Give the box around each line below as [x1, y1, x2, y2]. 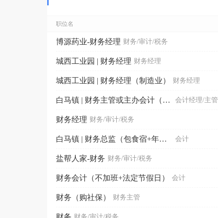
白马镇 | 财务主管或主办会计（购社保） [163, 95, 170, 104]
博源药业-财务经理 [56, 37, 121, 46]
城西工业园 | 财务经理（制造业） [56, 76, 170, 85]
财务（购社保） [56, 193, 110, 201]
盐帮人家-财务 [56, 154, 105, 163]
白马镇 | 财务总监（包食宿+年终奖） [159, 134, 167, 143]
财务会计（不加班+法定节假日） [56, 173, 169, 182]
